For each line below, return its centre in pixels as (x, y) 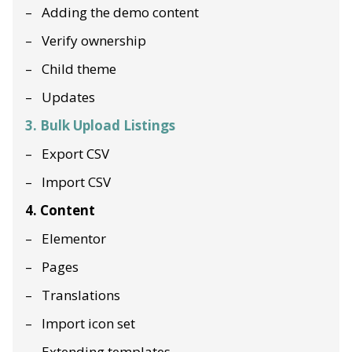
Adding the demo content (120, 12)
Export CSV (75, 153)
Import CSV (76, 181)
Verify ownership (94, 40)
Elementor (74, 238)
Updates (68, 97)
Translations (81, 295)
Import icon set (88, 323)
